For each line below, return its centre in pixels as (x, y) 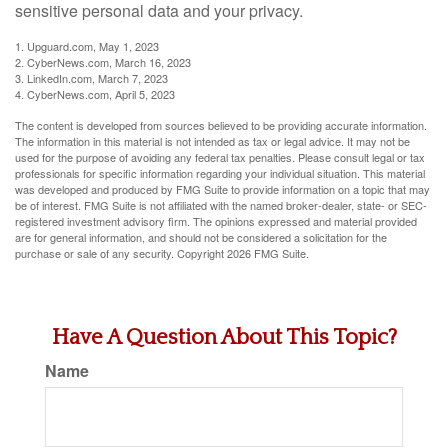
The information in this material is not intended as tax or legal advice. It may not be (212, 141)
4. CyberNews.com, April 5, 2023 (95, 94)
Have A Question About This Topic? (224, 337)
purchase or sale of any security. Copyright (121, 253)
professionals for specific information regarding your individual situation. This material (220, 173)
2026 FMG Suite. (268, 253)
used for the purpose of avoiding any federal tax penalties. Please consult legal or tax (220, 157)
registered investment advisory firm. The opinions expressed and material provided (216, 221)
